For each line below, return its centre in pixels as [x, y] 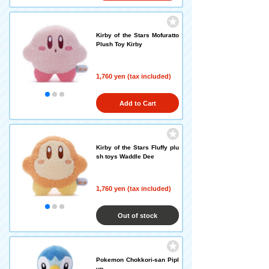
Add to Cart [138, 103]
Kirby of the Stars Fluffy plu [138, 147]
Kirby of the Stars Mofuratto [138, 35]
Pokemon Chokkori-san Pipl [138, 260]
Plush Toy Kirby [119, 44]
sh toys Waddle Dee [125, 156]
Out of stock [138, 216]
